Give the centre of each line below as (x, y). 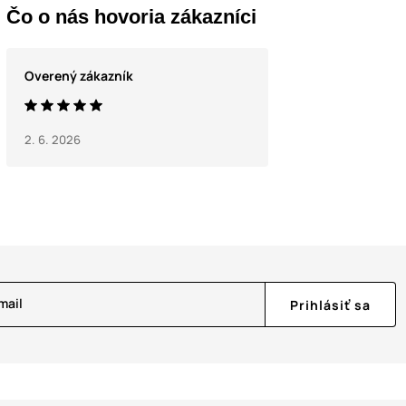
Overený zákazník (78, 75)
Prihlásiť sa (330, 304)
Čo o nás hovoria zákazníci (131, 16)
